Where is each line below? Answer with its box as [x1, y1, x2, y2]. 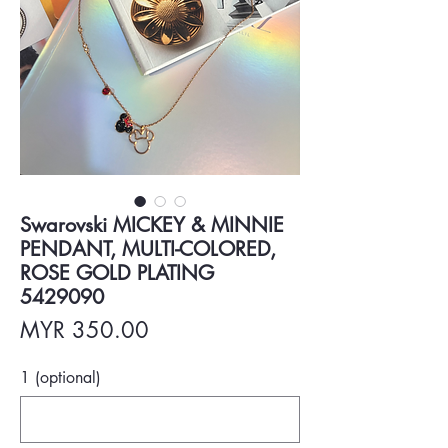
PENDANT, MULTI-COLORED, [20, 236, 276, 262]
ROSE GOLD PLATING [20, 260, 214, 286]
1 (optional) [20, 367, 101, 388]
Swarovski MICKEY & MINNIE [20, 212, 284, 238]
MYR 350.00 [20, 316, 149, 344]
